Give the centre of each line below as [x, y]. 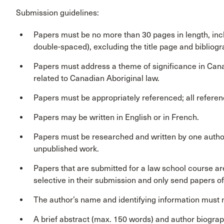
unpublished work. [66, 149]
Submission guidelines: [57, 13]
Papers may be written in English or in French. [116, 117]
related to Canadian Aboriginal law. [96, 78]
